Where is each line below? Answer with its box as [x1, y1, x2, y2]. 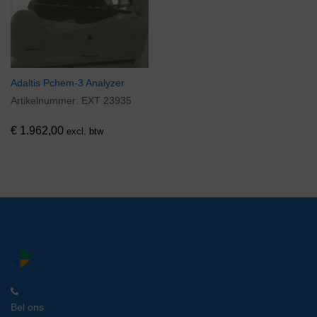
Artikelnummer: [11, 95, 81, 107]
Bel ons [11, 301, 44, 313]
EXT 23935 [81, 95, 132, 107]
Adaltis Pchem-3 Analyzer [11, 77, 125, 89]
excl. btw [67, 125, 103, 137]
